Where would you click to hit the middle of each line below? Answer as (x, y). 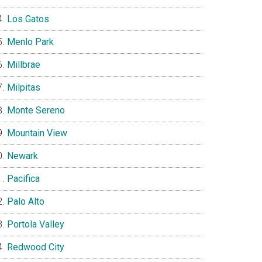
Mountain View (37, 133)
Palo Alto (26, 201)
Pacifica (23, 179)
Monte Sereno (36, 110)
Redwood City (36, 247)
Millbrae (24, 65)
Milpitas (24, 87)
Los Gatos (28, 19)
